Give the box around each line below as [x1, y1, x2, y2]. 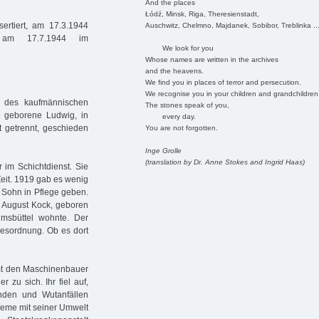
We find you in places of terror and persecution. [145, 78, 301, 86]
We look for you [145, 43, 214, 52]
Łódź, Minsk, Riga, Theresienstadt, [145, 9, 259, 18]
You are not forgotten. [145, 123, 218, 132]
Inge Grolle [145, 146, 182, 155]
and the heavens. [145, 66, 204, 75]
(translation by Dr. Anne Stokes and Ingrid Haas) [145, 157, 305, 166]
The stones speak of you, [145, 100, 229, 109]
